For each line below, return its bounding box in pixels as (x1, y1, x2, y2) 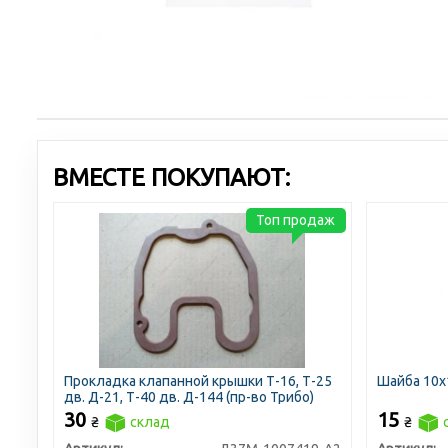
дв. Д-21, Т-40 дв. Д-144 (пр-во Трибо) (63, 389, 314, 405)
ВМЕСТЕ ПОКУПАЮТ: (53, 164, 290, 191)
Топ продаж (256, 212, 336, 228)
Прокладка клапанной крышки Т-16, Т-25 (63, 373, 332, 389)
